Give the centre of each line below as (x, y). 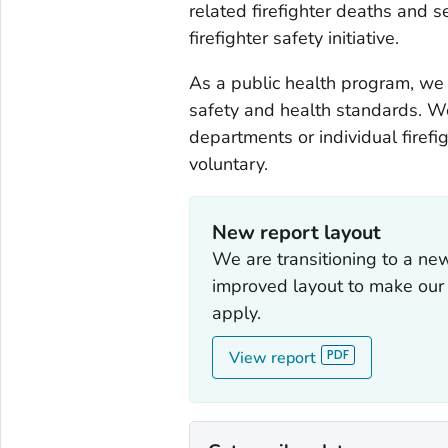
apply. (237, 313)
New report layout (297, 233)
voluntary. (228, 163)
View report (273, 358)
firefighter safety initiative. (293, 37)
